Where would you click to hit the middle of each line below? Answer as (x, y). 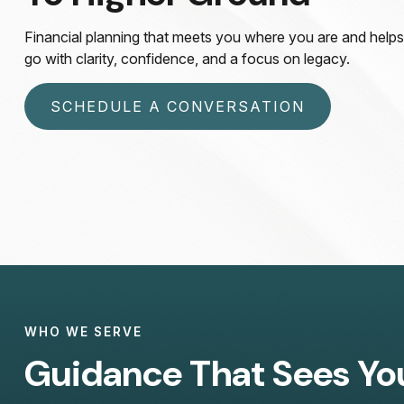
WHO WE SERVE (83, 331)
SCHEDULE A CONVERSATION (177, 106)
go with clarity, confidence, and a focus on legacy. (187, 58)
